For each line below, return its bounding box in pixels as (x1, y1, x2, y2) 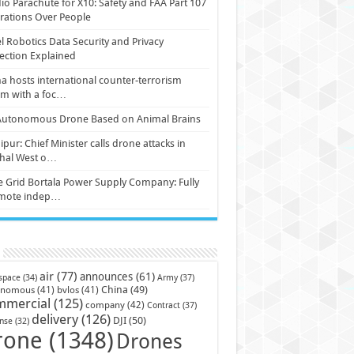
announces (79, 270, 133, 283)
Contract (146, 299, 180, 311)
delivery (31, 311, 78, 327)
